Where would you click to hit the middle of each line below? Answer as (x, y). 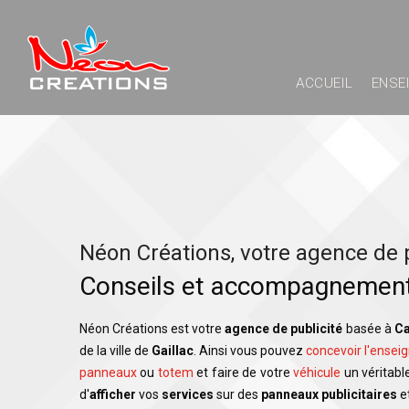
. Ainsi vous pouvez (250, 351)
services (188, 394)
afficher (113, 394)
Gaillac (173, 351)
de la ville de (115, 351)
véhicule (317, 372)
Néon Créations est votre (152, 329)
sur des (237, 394)
